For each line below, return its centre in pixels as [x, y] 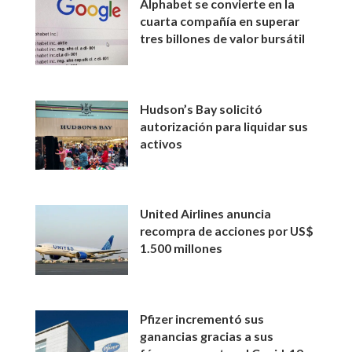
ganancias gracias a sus [207, 335]
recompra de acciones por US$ [227, 231]
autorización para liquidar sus [224, 126]
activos [161, 143]
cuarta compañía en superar [220, 21]
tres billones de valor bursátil [223, 38]
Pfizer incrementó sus [202, 318]
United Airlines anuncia [206, 214]
